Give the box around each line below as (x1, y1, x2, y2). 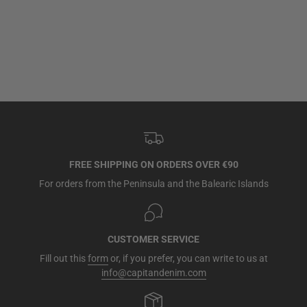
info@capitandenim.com (101, 267, 206, 279)
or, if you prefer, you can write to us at (108, 253, 268, 265)
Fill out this (39, 253, 88, 265)
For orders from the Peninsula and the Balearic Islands (38, 178, 269, 190)
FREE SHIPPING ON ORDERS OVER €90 (69, 159, 238, 171)
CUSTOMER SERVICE (108, 234, 199, 245)
